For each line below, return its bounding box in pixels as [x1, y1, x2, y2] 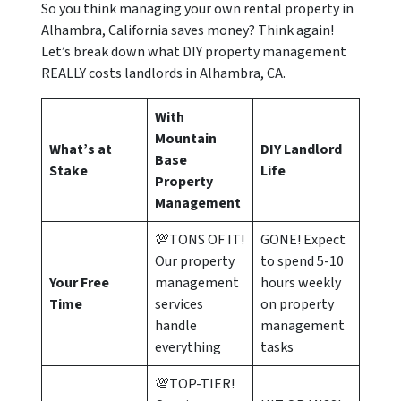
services [155, 294, 203, 315]
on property [260, 294, 334, 315]
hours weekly [260, 273, 341, 294]
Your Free [49, 273, 109, 294]
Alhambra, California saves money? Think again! [41, 21, 334, 41]
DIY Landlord [260, 140, 342, 160]
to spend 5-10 [260, 252, 344, 272]
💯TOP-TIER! [155, 374, 235, 395]
